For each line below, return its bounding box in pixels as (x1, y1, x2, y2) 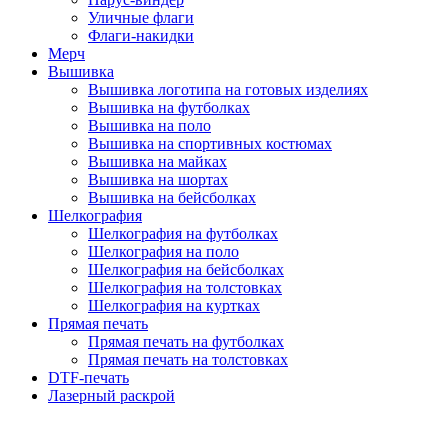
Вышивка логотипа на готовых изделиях (88, 80, 368, 98)
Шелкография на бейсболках (88, 260, 284, 278)
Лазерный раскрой (48, 386, 175, 404)
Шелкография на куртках (88, 296, 260, 314)
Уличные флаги (88, 8, 194, 26)
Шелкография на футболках (88, 224, 278, 242)
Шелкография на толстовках (88, 278, 282, 296)
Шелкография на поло (88, 242, 239, 260)
